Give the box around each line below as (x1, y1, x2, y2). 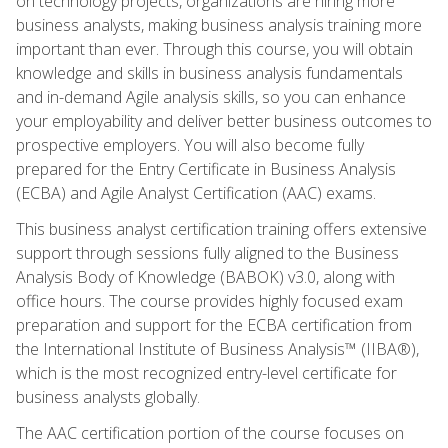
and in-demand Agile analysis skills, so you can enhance (16, 85, 406, 108)
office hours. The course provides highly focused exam (16, 289, 403, 312)
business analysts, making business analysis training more (16, 13, 422, 36)
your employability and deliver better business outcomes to (16, 109, 432, 132)
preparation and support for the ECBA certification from (16, 313, 412, 336)
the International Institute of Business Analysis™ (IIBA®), (16, 337, 419, 360)
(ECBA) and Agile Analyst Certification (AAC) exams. (16, 181, 376, 204)
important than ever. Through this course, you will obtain (16, 37, 413, 60)
